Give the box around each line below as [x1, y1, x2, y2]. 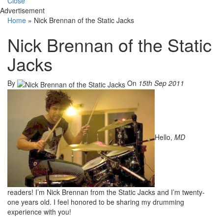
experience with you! [7, 206, 71, 217]
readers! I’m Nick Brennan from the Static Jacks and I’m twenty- [7, 187, 205, 197]
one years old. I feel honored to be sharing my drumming [7, 196, 184, 207]
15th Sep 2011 [138, 78, 184, 88]
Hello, [155, 132, 174, 142]
